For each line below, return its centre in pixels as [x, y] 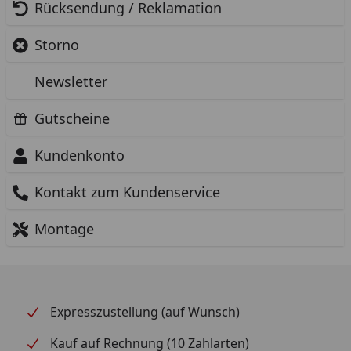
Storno [57, 45]
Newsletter [71, 81]
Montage [64, 229]
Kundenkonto [80, 155]
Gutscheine [72, 118]
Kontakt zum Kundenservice [127, 192]
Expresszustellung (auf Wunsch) [145, 312]
